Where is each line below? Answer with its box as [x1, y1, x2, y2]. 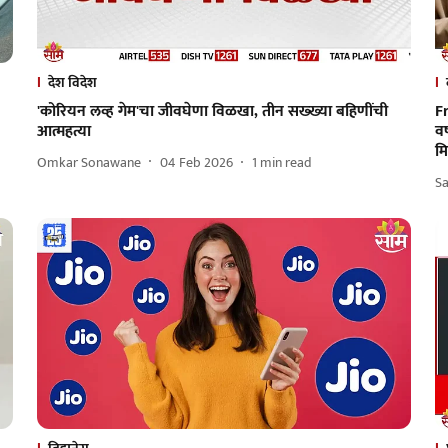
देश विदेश [47, 71, 97, 95]
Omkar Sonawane [36, 150, 141, 174]
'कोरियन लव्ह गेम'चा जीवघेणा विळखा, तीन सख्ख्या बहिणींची [36, 98, 388, 126]
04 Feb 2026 [159, 150, 233, 174]
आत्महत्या [36, 118, 91, 146]
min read [259, 150, 312, 174]
